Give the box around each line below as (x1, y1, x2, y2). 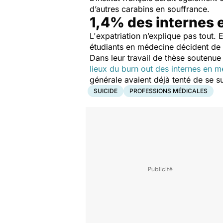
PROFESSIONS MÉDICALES (129, 87, 208, 95)
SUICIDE (94, 87, 117, 95)
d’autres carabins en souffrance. (90, 4, 210, 14)
